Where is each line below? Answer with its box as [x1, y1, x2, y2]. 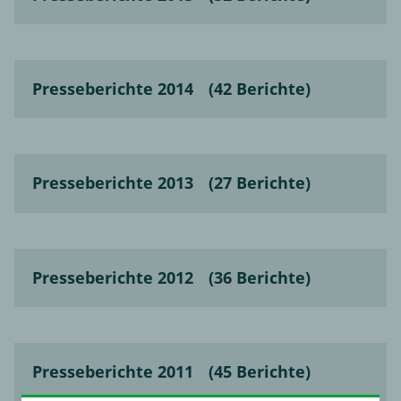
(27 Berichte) [209, 172, 311, 194]
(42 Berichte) [209, 78, 311, 100]
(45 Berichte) [209, 360, 311, 382]
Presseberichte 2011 [32, 360, 193, 382]
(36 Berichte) [209, 266, 311, 288]
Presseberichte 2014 [32, 78, 193, 100]
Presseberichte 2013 [32, 172, 193, 194]
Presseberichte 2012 [32, 266, 193, 288]
